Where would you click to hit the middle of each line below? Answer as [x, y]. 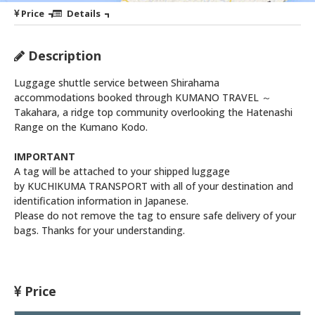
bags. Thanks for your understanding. [99, 230]
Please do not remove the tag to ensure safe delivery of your [155, 215]
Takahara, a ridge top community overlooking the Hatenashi [153, 112]
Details [82, 13]
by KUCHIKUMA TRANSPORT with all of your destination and [154, 186]
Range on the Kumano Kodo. [81, 127]
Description [63, 55]
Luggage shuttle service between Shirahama [117, 82]
